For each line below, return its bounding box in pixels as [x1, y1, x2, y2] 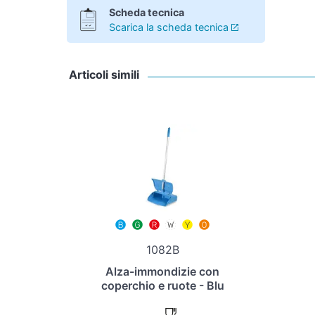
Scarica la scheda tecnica [108, 21, 229, 34]
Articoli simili [69, 67, 140, 82]
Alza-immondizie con [105, 264, 219, 279]
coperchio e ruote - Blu [101, 278, 224, 293]
